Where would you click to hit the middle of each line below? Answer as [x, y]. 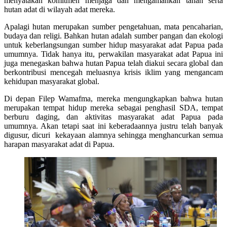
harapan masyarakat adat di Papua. [59, 144]
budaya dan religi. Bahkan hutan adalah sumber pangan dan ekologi [113, 35]
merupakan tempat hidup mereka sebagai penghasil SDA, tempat [113, 107]
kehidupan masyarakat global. [52, 81]
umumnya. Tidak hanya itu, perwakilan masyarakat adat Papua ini [113, 54]
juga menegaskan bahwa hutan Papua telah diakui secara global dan [113, 63]
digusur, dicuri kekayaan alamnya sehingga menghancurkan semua [113, 135]
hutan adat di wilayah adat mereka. [60, 9]
